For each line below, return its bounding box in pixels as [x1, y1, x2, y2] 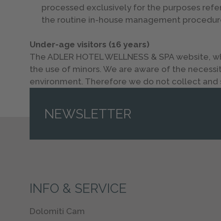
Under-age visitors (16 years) [30, 39, 150, 49]
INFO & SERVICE [30, 181, 127, 196]
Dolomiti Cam [30, 206, 85, 216]
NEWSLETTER [44, 106, 132, 121]
